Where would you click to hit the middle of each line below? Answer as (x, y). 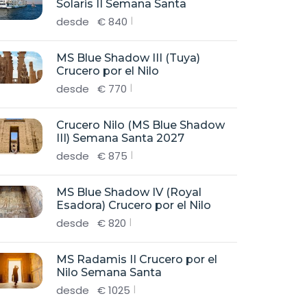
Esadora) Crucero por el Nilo (134, 205)
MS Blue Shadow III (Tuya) (128, 58)
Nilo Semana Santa (109, 272)
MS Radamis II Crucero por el (137, 259)
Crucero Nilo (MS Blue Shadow (140, 125)
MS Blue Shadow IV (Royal (129, 192)
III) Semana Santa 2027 (120, 138)
